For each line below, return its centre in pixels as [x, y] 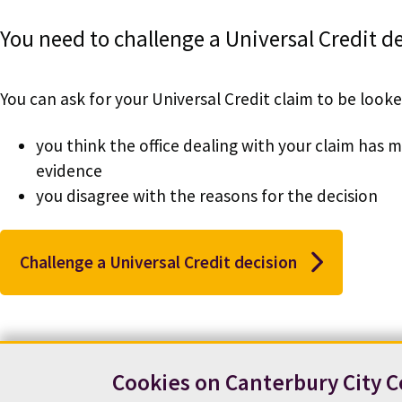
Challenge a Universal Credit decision [159, 262]
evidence [69, 170]
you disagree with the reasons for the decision [207, 195]
